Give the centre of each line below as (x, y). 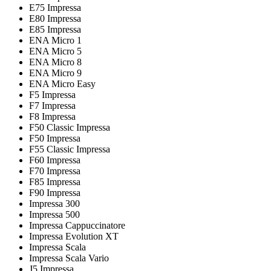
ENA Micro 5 (55, 51)
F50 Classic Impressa (70, 128)
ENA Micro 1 (55, 41)
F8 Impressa (52, 117)
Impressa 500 (54, 215)
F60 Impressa (55, 160)
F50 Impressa (55, 139)
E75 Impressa (55, 8)
